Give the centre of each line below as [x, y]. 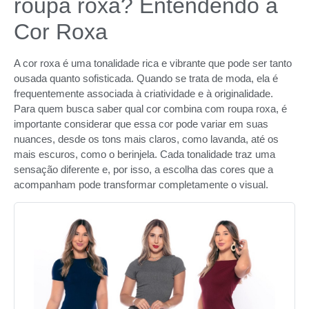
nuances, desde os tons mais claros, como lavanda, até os [146, 139]
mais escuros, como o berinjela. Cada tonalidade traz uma [144, 154]
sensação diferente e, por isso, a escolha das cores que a [143, 169]
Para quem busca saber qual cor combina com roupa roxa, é [150, 109]
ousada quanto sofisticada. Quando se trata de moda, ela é [146, 78]
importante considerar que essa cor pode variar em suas [141, 124]
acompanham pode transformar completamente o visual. [141, 185]
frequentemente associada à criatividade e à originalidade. [143, 93]
